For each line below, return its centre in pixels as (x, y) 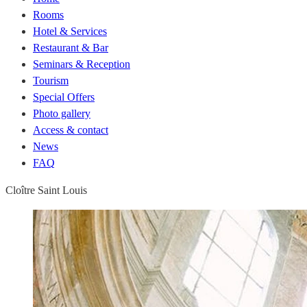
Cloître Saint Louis (46, 190)
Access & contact (71, 130)
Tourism (51, 81)
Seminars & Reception (82, 64)
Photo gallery (62, 113)
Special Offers (64, 97)
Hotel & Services (70, 31)
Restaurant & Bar (71, 48)
